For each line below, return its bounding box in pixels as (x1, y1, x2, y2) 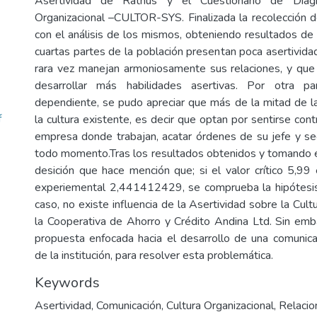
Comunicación (96, 298, 161, 313)
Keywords (35, 273, 100, 292)
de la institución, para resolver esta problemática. (35, 248, 273, 263)
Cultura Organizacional (166, 298, 274, 313)
